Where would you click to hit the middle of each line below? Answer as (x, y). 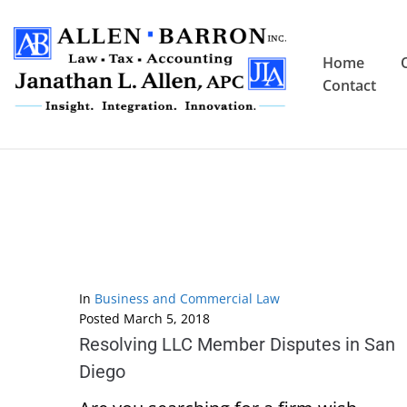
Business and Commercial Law (187, 299)
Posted (101, 319)
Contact (349, 85)
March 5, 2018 (167, 319)
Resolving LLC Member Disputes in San (237, 345)
